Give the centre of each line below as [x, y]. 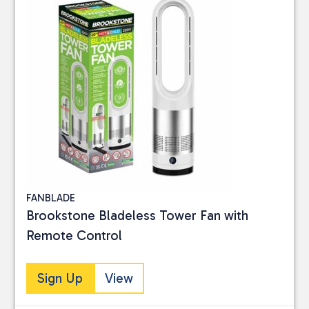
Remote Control [74, 235]
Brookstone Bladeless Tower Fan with [137, 215]
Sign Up [60, 278]
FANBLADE [51, 198]
